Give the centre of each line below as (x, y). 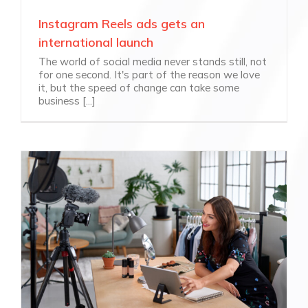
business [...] (67, 101)
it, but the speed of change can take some (139, 88)
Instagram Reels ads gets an (122, 24)
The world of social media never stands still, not (153, 62)
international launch (96, 43)
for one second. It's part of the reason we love (149, 75)
